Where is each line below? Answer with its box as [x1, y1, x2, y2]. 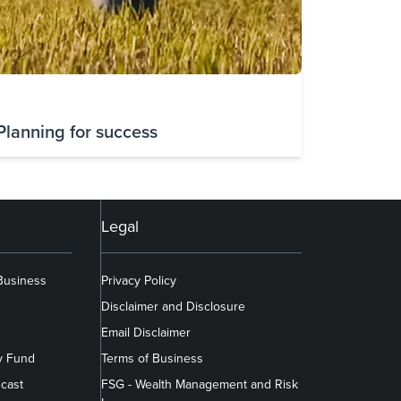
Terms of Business [100, 348, 203, 367]
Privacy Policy [100, 270, 176, 289]
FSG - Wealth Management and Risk [100, 374, 298, 393]
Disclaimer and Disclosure [100, 296, 245, 315]
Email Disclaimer [100, 322, 191, 341]
